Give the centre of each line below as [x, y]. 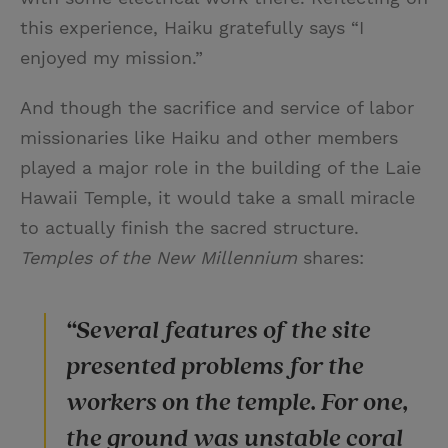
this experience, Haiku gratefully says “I [192, 27]
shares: [330, 257]
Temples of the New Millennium [158, 257]
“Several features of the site [218, 330]
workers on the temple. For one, [237, 402]
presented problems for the [215, 366]
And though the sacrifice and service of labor [217, 107]
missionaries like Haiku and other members [209, 137]
